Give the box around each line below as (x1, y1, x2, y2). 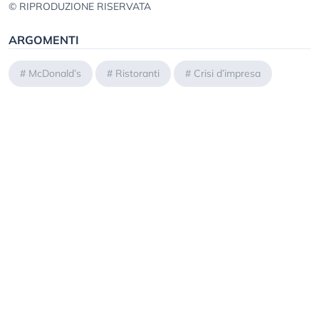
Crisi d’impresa (194, 67, 261, 80)
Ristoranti (115, 67, 159, 80)
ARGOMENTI (9, 33, 79, 48)
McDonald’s (28, 67, 81, 80)
